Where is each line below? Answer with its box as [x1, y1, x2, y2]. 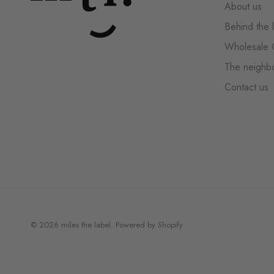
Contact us [224, 80, 268, 95]
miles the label [61, 218, 111, 231]
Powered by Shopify [116, 218, 183, 231]
